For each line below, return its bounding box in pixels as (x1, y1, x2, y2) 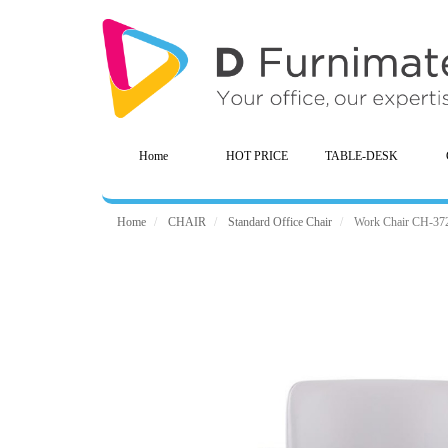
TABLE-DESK (324, 149, 398, 163)
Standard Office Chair (225, 215, 332, 229)
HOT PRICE (226, 149, 289, 163)
